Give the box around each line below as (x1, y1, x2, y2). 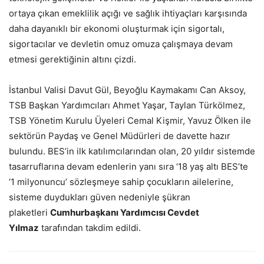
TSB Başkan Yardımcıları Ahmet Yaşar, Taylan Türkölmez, (9, 100, 245, 111)
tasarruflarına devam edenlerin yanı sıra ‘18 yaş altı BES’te (9, 161, 248, 173)
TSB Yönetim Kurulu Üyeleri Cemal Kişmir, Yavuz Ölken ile (9, 115, 251, 127)
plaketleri (9, 207, 50, 219)
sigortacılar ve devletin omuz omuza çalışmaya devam (9, 38, 233, 50)
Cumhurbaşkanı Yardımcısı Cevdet (50, 207, 199, 219)
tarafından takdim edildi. (39, 222, 141, 234)
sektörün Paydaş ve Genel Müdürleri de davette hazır (9, 130, 230, 142)
